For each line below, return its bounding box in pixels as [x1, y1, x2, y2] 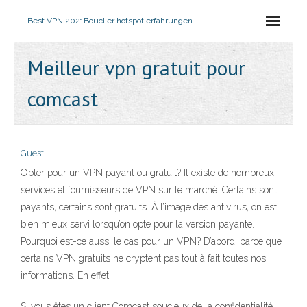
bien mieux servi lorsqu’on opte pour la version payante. [21, 219, 254, 230]
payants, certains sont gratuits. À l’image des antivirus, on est [21, 201, 277, 212]
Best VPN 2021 [27, 16, 84, 25]
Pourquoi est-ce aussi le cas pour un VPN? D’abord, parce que [21, 236, 282, 247]
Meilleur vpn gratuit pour [27, 54, 245, 81]
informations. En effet [21, 270, 109, 281]
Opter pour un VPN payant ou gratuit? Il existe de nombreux [21, 167, 274, 178]
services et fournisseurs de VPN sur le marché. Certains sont [21, 184, 277, 195]
